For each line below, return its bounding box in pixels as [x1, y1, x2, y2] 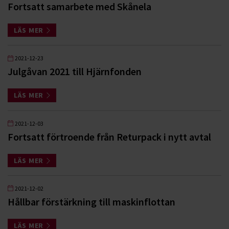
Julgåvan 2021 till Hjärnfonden [8, 65, 142, 78]
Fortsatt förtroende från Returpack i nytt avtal [8, 130, 211, 143]
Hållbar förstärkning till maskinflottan [8, 195, 175, 208]
